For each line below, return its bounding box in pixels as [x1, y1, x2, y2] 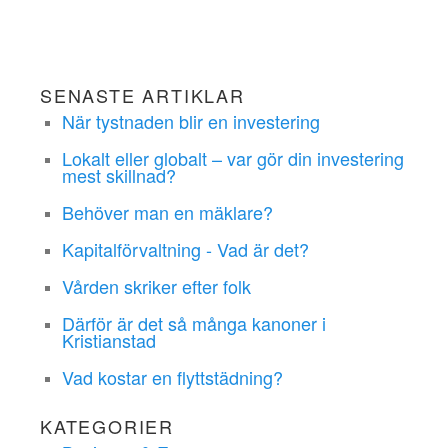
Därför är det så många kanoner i [62, 310, 327, 337]
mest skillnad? [62, 162, 177, 189]
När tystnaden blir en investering [62, 108, 321, 135]
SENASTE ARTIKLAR [39, 82, 245, 109]
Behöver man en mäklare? [62, 199, 274, 226]
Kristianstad [62, 327, 157, 354]
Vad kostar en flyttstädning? [62, 364, 284, 391]
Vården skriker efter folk [62, 273, 252, 300]
